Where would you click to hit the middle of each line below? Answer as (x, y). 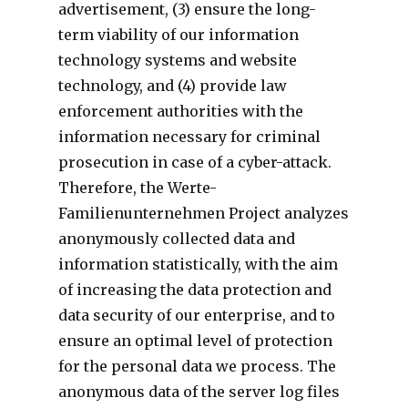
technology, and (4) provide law (172, 85)
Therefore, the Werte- (137, 187)
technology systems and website (177, 60)
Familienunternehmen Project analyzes (203, 213)
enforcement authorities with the (180, 111)
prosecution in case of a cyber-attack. (194, 162)
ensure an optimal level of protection (195, 340)
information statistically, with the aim (198, 264)
